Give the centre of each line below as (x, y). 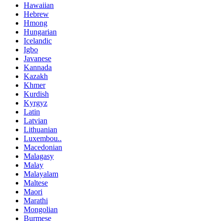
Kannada (38, 67)
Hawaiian (39, 5)
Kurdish (36, 94)
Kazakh (36, 76)
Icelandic (38, 41)
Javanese (37, 58)
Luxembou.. (43, 138)
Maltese (36, 183)
